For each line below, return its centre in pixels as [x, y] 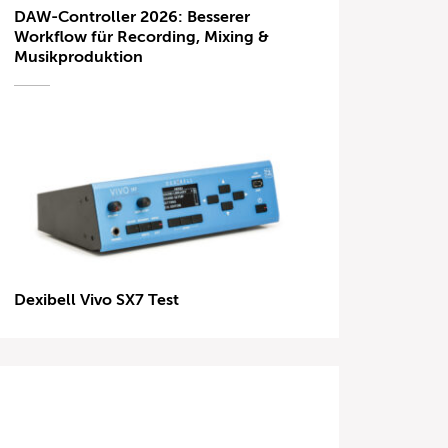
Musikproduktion [79, 56]
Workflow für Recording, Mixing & [142, 36]
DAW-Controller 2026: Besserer [132, 16]
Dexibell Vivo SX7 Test [97, 300]
